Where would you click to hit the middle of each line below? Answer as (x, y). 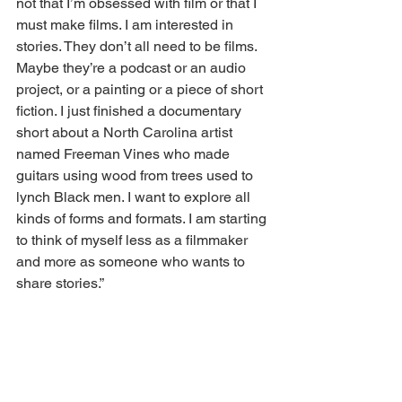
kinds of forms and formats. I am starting (143, 218)
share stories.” (60, 283)
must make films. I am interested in (127, 24)
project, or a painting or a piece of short (141, 89)
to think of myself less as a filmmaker (134, 240)
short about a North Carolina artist (126, 132)
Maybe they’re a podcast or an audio (133, 67)
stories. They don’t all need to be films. (138, 46)
